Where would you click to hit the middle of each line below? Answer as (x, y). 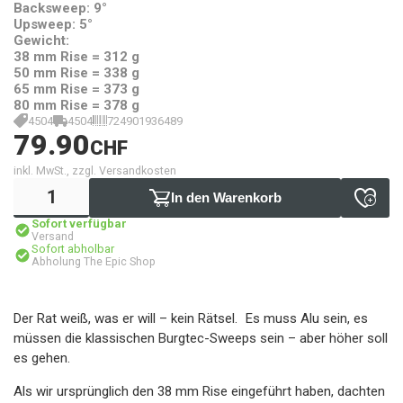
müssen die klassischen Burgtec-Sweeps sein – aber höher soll (201, 338)
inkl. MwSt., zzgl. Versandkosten (95, 170)
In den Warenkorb (226, 197)
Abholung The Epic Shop (94, 261)
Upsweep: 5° (53, 24)
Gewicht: (41, 40)
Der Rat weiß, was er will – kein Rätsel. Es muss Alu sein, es (191, 318)
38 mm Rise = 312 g (76, 57)
